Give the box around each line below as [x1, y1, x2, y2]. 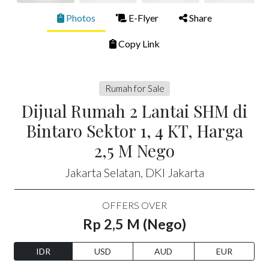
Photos [64, 11, 95, 23]
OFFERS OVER [102, 199, 167, 211]
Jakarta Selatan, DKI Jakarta [65, 165, 204, 180]
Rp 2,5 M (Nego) [83, 216, 186, 233]
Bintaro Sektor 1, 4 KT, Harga [26, 119, 243, 142]
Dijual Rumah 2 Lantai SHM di [22, 100, 247, 122]
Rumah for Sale [104, 82, 165, 94]
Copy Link [116, 37, 160, 49]
